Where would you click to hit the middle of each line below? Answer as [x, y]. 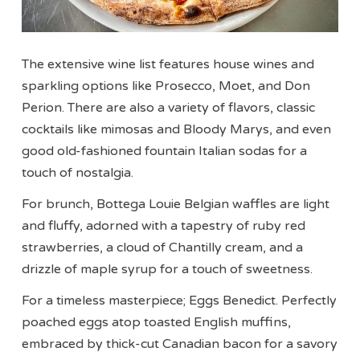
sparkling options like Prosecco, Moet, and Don [166, 86]
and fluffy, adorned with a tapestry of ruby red [164, 226]
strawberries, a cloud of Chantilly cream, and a [163, 248]
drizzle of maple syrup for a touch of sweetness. [168, 270]
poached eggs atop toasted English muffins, [157, 323]
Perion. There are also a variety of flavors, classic [169, 108]
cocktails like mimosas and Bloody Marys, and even [177, 130]
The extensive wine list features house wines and [168, 65]
